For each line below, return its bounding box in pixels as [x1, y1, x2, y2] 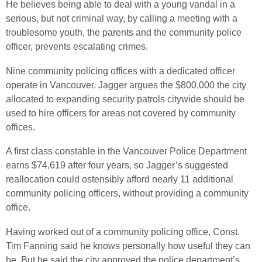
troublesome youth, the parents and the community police [6, 27, 242, 37]
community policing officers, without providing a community [6, 188, 249, 199]
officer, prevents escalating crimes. [6, 41, 148, 51]
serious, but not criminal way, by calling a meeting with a [6, 13, 237, 23]
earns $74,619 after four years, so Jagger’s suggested [6, 160, 228, 171]
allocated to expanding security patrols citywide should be [6, 94, 244, 104]
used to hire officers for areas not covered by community [6, 108, 236, 118]
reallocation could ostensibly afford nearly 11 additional [6, 174, 233, 185]
